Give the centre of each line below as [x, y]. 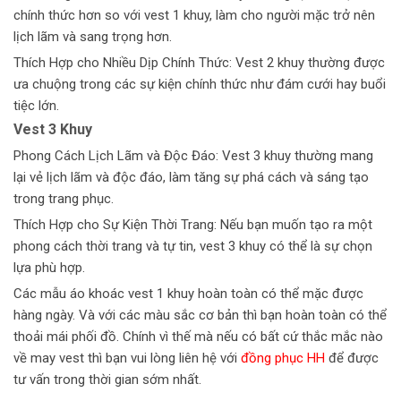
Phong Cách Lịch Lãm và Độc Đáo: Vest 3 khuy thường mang [193, 156]
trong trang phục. [64, 199]
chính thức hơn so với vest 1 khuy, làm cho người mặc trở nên [194, 16]
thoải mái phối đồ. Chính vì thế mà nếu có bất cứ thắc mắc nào [198, 337]
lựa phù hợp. [49, 268]
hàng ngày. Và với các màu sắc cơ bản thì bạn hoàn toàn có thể [200, 316]
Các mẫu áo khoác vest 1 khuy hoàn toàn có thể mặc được [188, 294]
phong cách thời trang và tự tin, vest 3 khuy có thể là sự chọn [193, 247]
